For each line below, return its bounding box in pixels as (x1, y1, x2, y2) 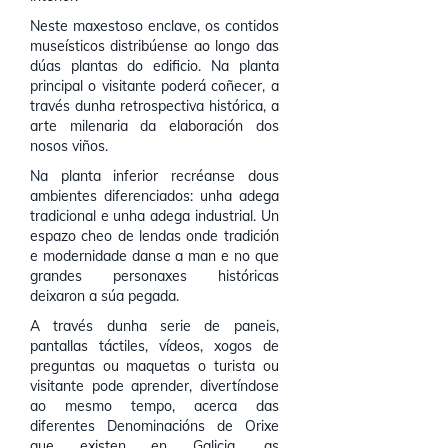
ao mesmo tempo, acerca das (30, 397, 279, 415)
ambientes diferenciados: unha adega (30, 187, 279, 205)
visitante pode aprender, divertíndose (30, 377, 279, 395)
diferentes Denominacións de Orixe (30, 417, 279, 435)
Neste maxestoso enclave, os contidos (30, 17, 279, 35)
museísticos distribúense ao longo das (30, 37, 279, 55)
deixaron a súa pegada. (30, 287, 179, 305)
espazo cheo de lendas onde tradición (30, 227, 279, 245)
